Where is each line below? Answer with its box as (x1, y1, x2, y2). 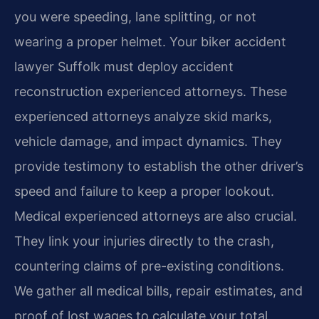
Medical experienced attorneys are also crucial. (14, 209, 297, 224)
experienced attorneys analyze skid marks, (14, 109, 272, 125)
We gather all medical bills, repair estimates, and (14, 283, 303, 299)
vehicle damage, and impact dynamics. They (14, 134, 282, 150)
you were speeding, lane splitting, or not (14, 9, 256, 25)
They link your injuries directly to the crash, (14, 234, 274, 249)
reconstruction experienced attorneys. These (14, 84, 287, 100)
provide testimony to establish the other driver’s (14, 159, 303, 174)
